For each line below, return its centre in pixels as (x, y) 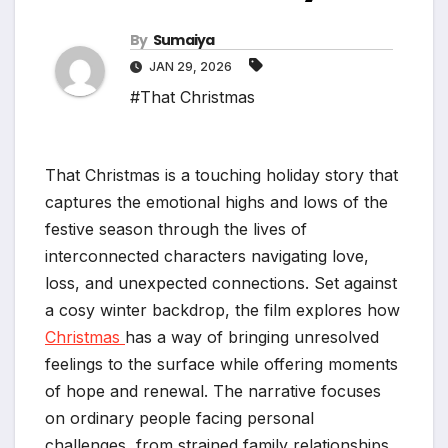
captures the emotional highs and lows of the (216, 201)
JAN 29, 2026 (190, 66)
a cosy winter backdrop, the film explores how (222, 309)
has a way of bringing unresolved (252, 336)
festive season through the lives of (176, 228)
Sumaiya (183, 39)
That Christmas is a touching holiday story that (221, 174)
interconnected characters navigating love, (207, 255)
